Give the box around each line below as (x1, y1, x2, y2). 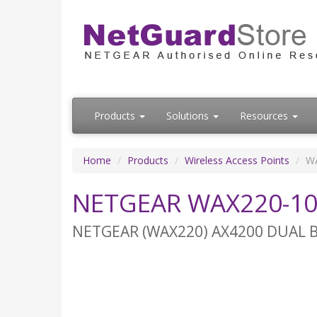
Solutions (166, 109, 212, 123)
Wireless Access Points (185, 154, 289, 168)
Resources (240, 109, 291, 123)
